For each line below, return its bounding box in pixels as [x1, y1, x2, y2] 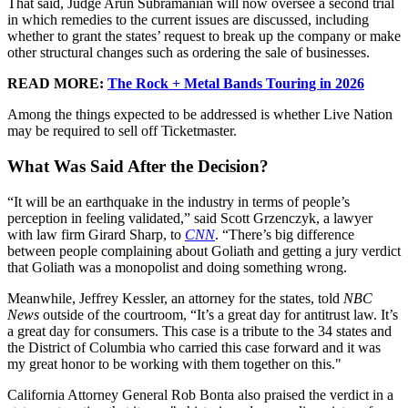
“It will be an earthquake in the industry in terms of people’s [7, 193, 350, 209]
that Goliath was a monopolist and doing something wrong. [7, 259, 347, 275]
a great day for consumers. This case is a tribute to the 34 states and [7, 322, 392, 339]
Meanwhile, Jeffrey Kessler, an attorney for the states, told [7, 290, 343, 306]
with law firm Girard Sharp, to [7, 226, 185, 242]
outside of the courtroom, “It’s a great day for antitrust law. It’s [39, 306, 398, 322]
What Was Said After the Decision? [7, 157, 269, 177]
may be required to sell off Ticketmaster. [7, 123, 237, 139]
